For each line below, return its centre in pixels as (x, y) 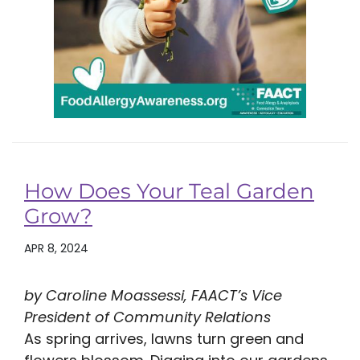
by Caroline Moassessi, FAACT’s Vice (153, 295)
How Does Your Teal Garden (169, 191)
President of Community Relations (147, 317)
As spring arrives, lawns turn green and (164, 338)
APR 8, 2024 (56, 248)
